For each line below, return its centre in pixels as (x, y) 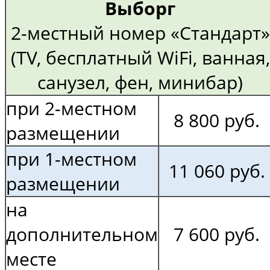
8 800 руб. (217, 121)
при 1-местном (71, 159)
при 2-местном (71, 108)
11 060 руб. (217, 171)
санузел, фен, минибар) (140, 83)
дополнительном (82, 234)
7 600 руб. (217, 234)
